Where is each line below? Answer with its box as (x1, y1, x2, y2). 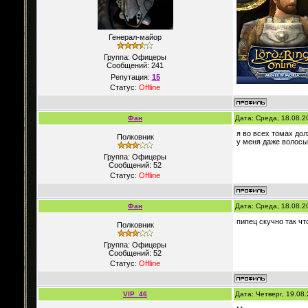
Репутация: (110, 73, 152, 81)
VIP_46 (123, 290, 147, 298)
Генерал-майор (109, 33, 162, 41)
